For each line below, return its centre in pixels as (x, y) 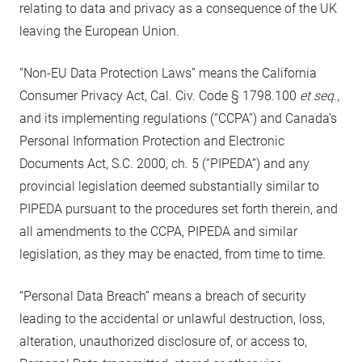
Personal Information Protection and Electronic (152, 141)
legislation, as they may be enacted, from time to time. (173, 254)
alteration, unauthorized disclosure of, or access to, (163, 341)
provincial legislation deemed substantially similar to (169, 186)
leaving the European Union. (99, 31)
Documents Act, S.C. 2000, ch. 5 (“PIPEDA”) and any (164, 164)
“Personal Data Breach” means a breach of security (163, 296)
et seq (317, 96)
